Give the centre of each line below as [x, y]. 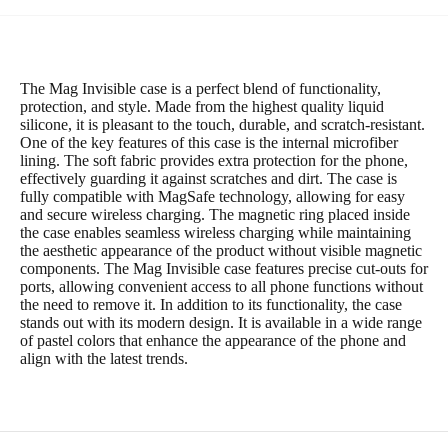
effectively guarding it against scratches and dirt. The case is [208, 179]
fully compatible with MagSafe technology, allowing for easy [212, 197]
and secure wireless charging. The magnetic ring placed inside [215, 215]
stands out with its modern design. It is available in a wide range [221, 323]
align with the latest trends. [104, 359]
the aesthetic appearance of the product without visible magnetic [221, 251]
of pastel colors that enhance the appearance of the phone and [213, 341]
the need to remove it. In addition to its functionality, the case [211, 305]
